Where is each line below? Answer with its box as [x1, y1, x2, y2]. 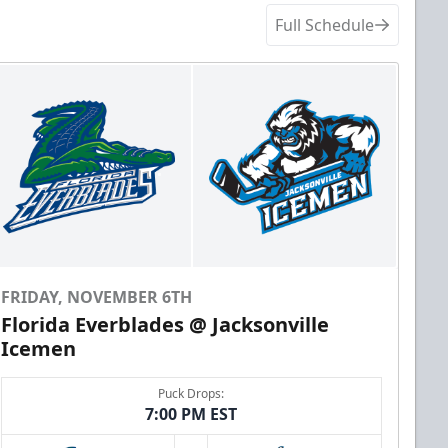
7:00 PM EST [145, 403, 238, 426]
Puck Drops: [158, 385, 225, 403]
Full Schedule [275, 13, 374, 36]
